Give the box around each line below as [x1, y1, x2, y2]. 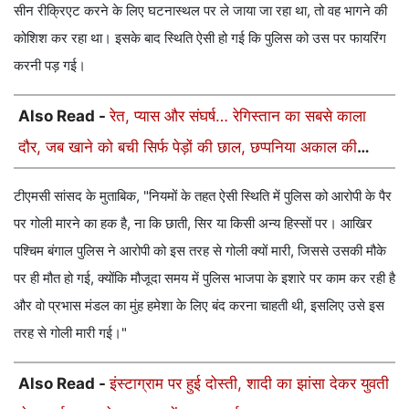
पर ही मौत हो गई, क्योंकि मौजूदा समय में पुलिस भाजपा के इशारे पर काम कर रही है [14, 268, 395, 287]
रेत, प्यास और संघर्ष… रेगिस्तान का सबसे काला [110, 106, 366, 125]
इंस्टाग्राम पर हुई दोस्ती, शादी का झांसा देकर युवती [110, 373, 389, 393]
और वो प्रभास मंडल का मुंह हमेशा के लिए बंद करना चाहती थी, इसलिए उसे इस [14, 296, 384, 314]
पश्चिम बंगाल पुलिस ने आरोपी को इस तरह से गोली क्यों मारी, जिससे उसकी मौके [14, 241, 386, 259]
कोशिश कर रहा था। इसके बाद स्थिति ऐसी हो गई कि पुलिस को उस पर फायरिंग [14, 28, 386, 47]
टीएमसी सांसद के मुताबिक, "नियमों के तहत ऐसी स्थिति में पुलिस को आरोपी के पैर [14, 186, 392, 204]
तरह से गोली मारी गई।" [14, 323, 127, 341]
